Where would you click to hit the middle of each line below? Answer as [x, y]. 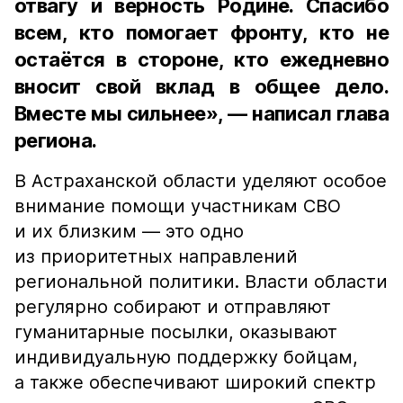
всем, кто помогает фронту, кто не [201, 32]
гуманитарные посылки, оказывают [176, 332]
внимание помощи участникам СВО [178, 206]
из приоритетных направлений [156, 256]
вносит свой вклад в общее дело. [201, 86]
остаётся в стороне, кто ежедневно [201, 59]
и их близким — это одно [129, 231]
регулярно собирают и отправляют [173, 307]
